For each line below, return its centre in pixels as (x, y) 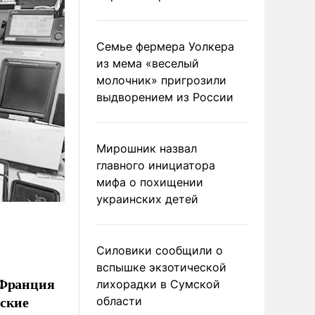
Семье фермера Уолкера (165, 46)
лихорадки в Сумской (158, 284)
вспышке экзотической (161, 267)
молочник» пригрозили (161, 80)
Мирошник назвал (147, 148)
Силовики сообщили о (160, 250)
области (119, 301)
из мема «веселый (148, 63)
